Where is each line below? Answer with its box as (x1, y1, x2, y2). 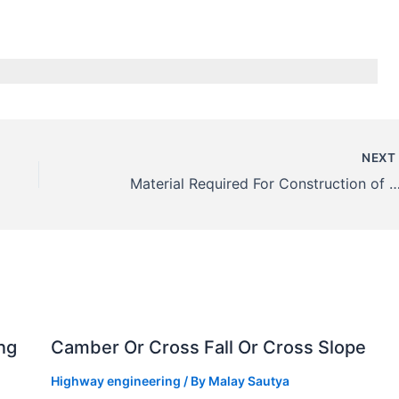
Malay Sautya (208, 372, 289, 388)
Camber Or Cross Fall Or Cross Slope (50, 336, 366, 358)
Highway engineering (50, 372, 181, 388)
